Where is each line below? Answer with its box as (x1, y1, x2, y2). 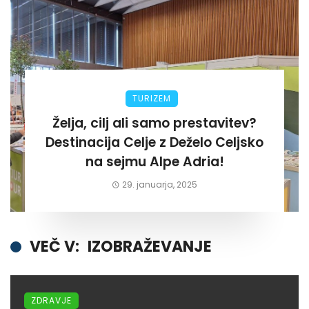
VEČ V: (30, 236, 79, 258)
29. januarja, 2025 (122, 179, 198, 191)
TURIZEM (132, 92, 171, 105)
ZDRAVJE (31, 295, 72, 307)
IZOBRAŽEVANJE (88, 236, 212, 258)
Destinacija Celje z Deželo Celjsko (46, 133, 263, 152)
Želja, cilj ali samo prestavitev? (52, 114, 257, 133)
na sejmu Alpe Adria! (85, 152, 224, 172)
